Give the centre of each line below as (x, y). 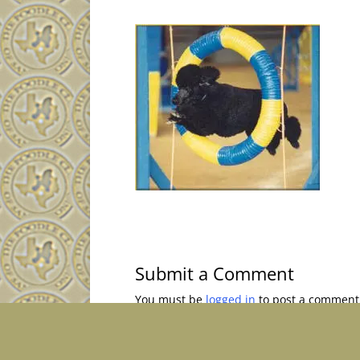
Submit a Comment (215, 273)
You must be (170, 299)
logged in (231, 299)
